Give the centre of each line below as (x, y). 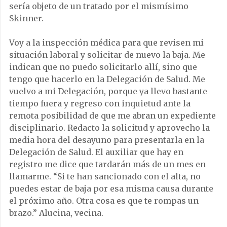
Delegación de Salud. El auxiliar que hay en (96, 152)
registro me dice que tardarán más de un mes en (107, 164)
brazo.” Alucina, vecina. (56, 213)
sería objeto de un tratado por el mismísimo (99, 6)
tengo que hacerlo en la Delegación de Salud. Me (107, 79)
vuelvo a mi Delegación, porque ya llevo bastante (108, 91)
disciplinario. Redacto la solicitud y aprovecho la (109, 128)
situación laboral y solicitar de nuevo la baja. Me (107, 55)
